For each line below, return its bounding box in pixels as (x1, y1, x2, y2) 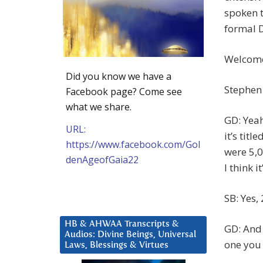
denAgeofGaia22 (66, 153, 139, 166)
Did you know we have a (66, 69, 171, 83)
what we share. (66, 100, 131, 113)
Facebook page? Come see (66, 85, 182, 98)
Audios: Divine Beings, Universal (65, 230, 196, 239)
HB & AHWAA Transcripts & (65, 219, 179, 228)
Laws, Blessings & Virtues (65, 240, 168, 249)
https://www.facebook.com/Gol (66, 137, 200, 151)
